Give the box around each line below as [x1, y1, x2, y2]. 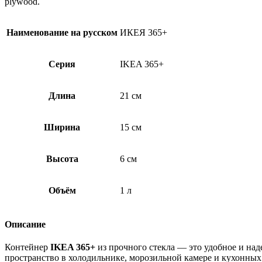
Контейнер [5, 242, 50, 253]
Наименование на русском [6, 27, 118, 37]
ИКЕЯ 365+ [120, 27, 167, 37]
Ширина [44, 122, 80, 132]
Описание [5, 219, 46, 230]
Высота [46, 153, 78, 164]
